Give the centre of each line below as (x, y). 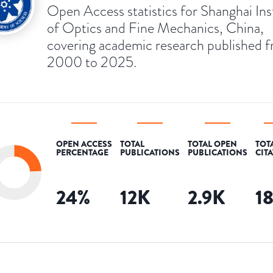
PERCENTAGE (82, 152)
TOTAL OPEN (212, 144)
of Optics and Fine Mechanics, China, (155, 27)
